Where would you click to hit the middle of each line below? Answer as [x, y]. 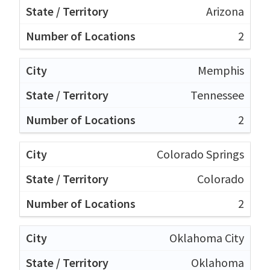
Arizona [225, 11]
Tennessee [217, 95]
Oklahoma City [207, 237]
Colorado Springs [200, 154]
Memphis [221, 70]
